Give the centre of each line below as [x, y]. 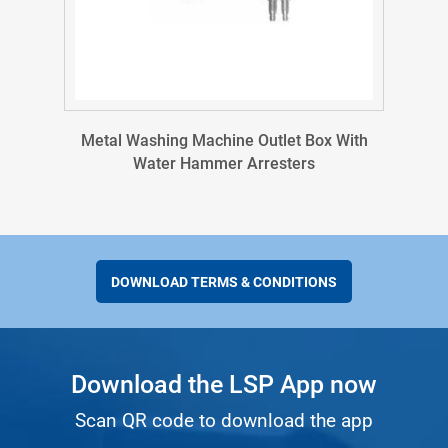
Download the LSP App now [224, 385]
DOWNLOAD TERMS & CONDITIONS [224, 282]
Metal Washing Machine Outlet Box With [224, 141]
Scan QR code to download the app [224, 421]
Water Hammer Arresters [224, 164]
